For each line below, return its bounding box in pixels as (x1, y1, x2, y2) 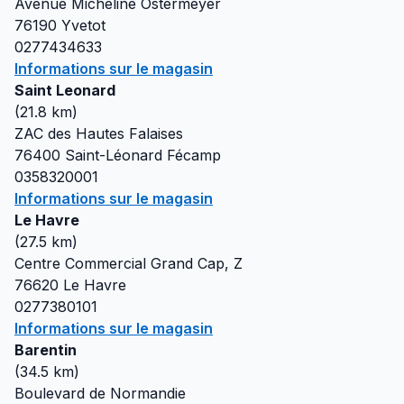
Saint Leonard (14, 81, 115, 99)
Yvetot (61, 16, 106, 34)
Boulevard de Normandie (14, 384, 186, 402)
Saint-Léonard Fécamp (65, 146, 221, 164)
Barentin (14, 341, 77, 359)
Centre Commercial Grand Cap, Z (14, 254, 243, 272)
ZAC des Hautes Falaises (14, 124, 183, 142)
